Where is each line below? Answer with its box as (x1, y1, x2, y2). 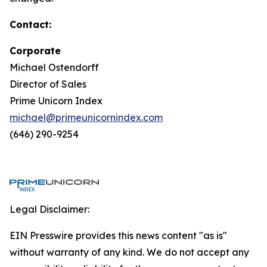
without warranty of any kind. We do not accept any (10, 246, 249, 258)
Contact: (10, 18, 51, 30)
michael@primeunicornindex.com (10, 111, 163, 123)
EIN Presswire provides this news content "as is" (10, 229, 227, 241)
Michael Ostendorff (10, 61, 99, 73)
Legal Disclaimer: (10, 203, 89, 215)
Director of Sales (10, 78, 86, 90)
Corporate (10, 45, 61, 57)
